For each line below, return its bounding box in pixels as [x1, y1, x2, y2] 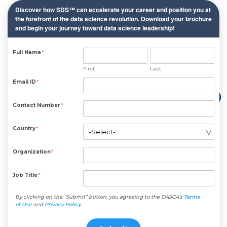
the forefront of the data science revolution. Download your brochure [15, 14, 212, 23]
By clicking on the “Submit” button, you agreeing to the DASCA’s [15, 194, 184, 200]
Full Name [13, 49, 43, 56]
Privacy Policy [45, 201, 81, 208]
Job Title [13, 172, 39, 178]
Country [13, 125, 37, 132]
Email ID [13, 79, 37, 85]
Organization [13, 148, 52, 155]
